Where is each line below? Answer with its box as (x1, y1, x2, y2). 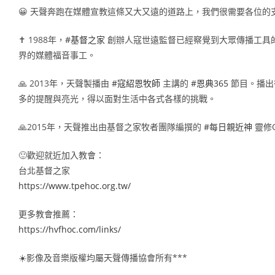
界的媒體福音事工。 (18, 48, 96, 61)
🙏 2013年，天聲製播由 (18, 77, 112, 89)
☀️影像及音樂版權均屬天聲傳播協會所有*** (18, 251, 187, 263)
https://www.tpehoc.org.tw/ (18, 179, 131, 192)
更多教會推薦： (18, 207, 79, 220)
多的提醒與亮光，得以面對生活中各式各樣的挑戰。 (18, 92, 216, 104)
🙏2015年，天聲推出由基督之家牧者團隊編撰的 (18, 120, 204, 133)
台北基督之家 (18, 164, 70, 176)
